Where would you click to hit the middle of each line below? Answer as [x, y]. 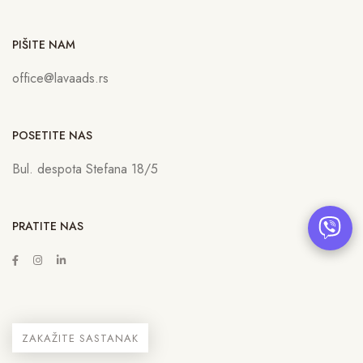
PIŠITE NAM [44, 45]
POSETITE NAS [52, 136]
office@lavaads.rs [60, 79]
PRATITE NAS [48, 226]
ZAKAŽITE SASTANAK [80, 339]
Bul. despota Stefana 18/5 [85, 169]
